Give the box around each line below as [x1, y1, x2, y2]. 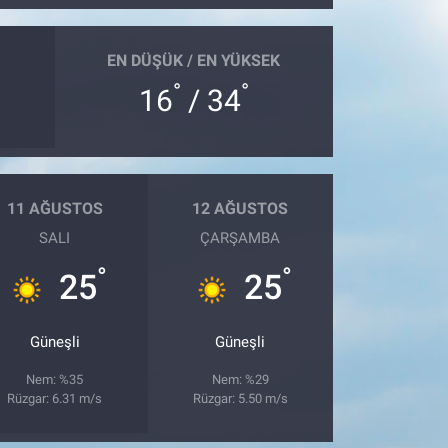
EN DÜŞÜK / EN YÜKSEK [107, 51, 281, 71]
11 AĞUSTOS [6, 199, 103, 219]
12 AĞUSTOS [192, 199, 289, 219]
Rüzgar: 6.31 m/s [7, 390, 103, 406]
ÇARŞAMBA [200, 228, 281, 247]
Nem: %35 [26, 371, 84, 387]
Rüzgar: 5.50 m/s [192, 390, 288, 406]
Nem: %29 [211, 371, 269, 387]
